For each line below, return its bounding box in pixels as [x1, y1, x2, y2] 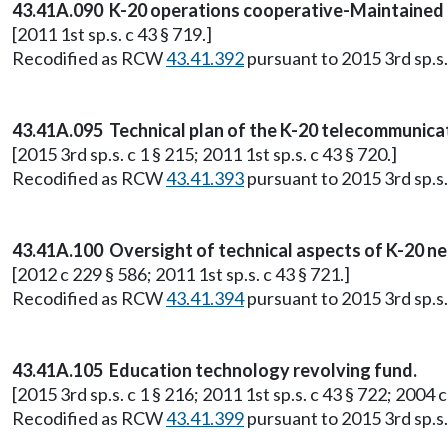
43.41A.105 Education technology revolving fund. [12, 359, 417, 381]
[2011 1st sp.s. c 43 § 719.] [12, 23, 212, 45]
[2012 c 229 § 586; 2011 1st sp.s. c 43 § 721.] [12, 263, 350, 285]
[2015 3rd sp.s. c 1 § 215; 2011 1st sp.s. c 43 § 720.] [12, 143, 397, 165]
